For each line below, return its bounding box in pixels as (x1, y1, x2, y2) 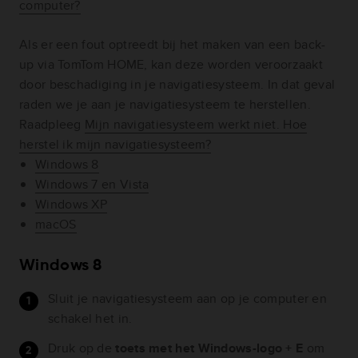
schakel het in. (48, 309, 133, 328)
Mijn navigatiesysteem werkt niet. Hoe (85, 115, 308, 134)
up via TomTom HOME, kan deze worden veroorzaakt (19, 55, 324, 74)
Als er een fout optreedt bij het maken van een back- (19, 35, 326, 54)
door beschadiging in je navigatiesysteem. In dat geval (19, 75, 336, 94)
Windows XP (35, 195, 107, 214)
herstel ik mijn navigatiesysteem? (19, 135, 211, 154)
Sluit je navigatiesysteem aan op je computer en (48, 289, 328, 308)
